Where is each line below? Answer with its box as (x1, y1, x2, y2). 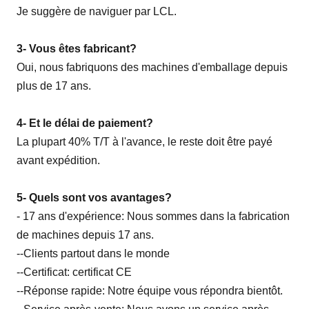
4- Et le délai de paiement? (17, 117, 153, 130)
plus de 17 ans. (17, 80, 91, 92)
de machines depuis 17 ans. (17, 229, 154, 241)
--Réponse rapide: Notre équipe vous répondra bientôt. (17, 285, 283, 297)
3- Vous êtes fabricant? (17, 43, 137, 55)
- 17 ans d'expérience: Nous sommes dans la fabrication (17, 210, 290, 223)
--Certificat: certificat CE (17, 266, 132, 279)
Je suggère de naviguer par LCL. (17, 6, 177, 18)
